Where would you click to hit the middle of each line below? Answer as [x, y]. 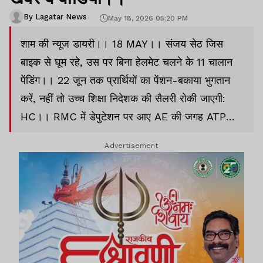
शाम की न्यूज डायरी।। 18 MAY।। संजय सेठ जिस [122, 44]
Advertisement [131, 146]
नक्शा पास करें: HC [59, 135]
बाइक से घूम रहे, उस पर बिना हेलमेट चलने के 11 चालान [127, 62]
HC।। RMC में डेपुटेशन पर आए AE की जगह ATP [123, 117]
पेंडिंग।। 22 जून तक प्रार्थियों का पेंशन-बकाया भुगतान [125, 80]
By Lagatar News [55, 16]
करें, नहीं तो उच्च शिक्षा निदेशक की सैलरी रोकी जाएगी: [123, 98]
